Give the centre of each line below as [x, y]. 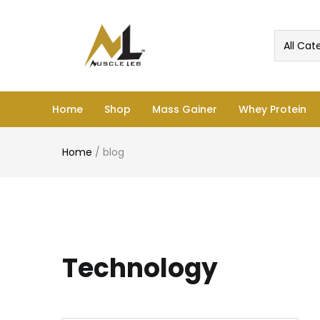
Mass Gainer [185, 109]
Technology [140, 268]
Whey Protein [273, 109]
